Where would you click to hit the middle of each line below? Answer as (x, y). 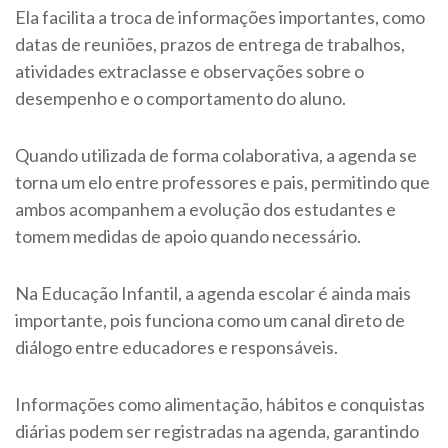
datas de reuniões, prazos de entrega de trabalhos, (210, 44)
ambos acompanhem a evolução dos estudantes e (205, 209)
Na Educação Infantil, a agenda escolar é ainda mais (213, 293)
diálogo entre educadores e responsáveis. (178, 347)
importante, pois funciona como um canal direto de (210, 320)
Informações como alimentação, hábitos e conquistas (220, 404)
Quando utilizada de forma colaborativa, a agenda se (216, 155)
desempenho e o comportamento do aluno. (182, 98)
